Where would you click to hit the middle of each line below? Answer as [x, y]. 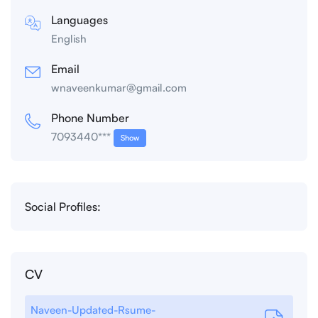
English [69, 39]
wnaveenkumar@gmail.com [119, 88]
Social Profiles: [63, 207]
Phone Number [90, 118]
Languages [79, 20]
